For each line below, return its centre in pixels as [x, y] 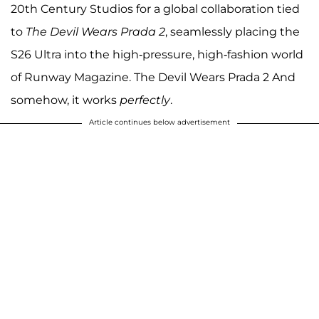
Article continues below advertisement [159, 122]
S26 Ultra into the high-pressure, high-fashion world [157, 54]
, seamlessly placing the [232, 31]
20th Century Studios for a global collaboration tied [155, 9]
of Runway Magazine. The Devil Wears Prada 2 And [153, 77]
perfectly [145, 100]
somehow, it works [65, 100]
